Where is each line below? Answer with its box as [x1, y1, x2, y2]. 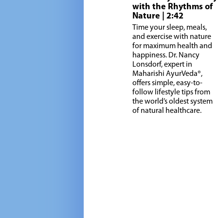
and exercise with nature [132, 33, 211, 41]
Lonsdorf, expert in [132, 61, 192, 69]
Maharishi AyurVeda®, [132, 70, 202, 78]
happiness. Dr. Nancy [132, 52, 200, 60]
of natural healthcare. [132, 107, 201, 115]
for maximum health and [132, 42, 212, 51]
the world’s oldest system [132, 98, 213, 106]
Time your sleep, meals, [132, 24, 207, 32]
